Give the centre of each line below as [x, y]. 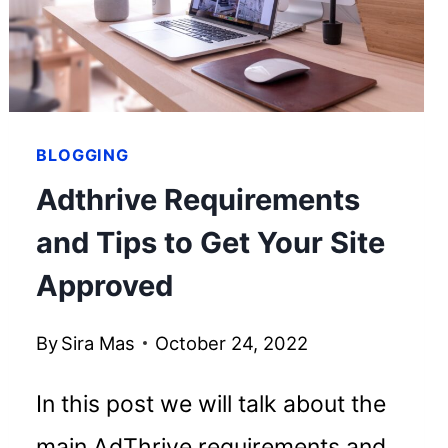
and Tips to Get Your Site [211, 243]
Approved [105, 286]
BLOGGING [82, 155]
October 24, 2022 [232, 342]
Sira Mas [98, 342]
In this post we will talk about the [211, 403]
